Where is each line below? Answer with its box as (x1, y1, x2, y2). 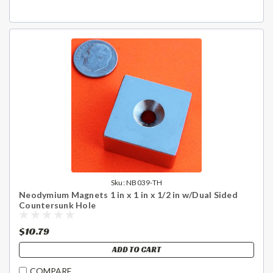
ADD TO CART (112, 244, 161, 255)
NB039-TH (126, 177, 163, 187)
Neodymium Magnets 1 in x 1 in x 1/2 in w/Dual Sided (19, 189, 238, 200)
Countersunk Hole (19, 199, 96, 210)
